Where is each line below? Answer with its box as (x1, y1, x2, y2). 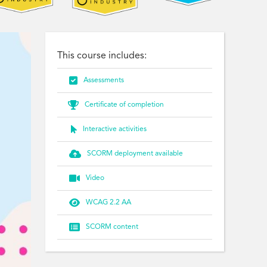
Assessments (83, 77, 124, 84)
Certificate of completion (85, 101, 164, 108)
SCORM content (86, 223, 138, 231)
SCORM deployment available (87, 150, 183, 157)
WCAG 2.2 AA (86, 199, 131, 206)
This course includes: (57, 51, 147, 61)
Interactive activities (83, 126, 147, 133)
